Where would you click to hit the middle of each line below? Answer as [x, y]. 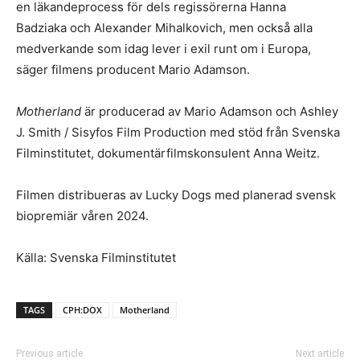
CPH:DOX [82, 309]
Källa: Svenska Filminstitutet [96, 257]
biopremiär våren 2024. [82, 215]
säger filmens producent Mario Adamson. [133, 69]
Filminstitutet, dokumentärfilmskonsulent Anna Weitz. [168, 153]
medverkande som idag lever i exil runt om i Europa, [164, 48]
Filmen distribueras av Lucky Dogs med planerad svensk [176, 194]
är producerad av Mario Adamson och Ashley [210, 111]
